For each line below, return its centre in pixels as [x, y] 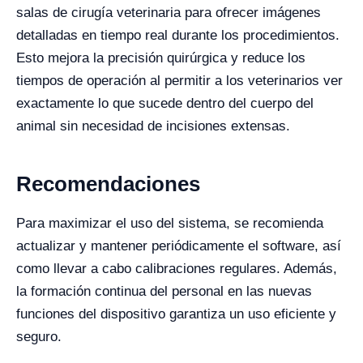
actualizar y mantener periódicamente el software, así [179, 246]
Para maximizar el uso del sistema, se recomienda [170, 223]
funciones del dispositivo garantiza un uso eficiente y [176, 314]
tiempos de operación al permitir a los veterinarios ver [179, 80]
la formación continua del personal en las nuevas [164, 291]
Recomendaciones [108, 184]
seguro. [39, 336]
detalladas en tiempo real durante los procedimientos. [178, 35]
